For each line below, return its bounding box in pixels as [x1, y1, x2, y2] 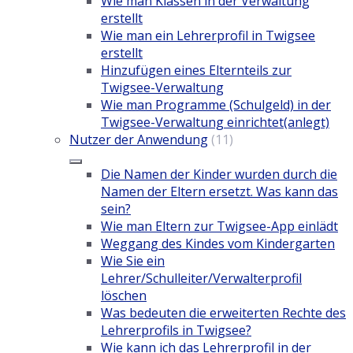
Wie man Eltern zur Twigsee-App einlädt [101, 217, 338, 236]
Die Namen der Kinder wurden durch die [101, 165, 337, 184]
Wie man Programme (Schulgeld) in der [101, 96, 331, 114]
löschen [101, 287, 147, 305]
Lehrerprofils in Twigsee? [101, 321, 251, 340]
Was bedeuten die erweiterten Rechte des [101, 304, 346, 322]
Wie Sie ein [101, 252, 165, 270]
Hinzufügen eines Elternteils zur [101, 61, 292, 80]
